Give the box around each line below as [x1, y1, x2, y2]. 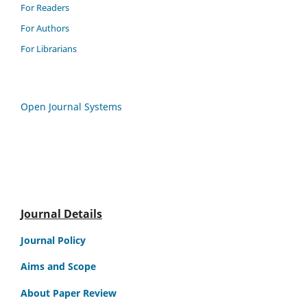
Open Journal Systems [21, 99, 122, 113]
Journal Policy [21, 233, 86, 247]
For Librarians [21, 42, 77, 55]
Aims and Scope [21, 260, 96, 273]
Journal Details [21, 206, 102, 222]
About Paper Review [21, 286, 116, 299]
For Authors [21, 21, 69, 34]
